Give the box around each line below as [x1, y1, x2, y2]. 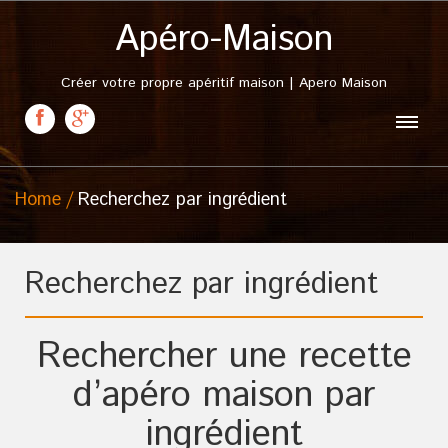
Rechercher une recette [36, 331, 412, 383]
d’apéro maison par [73, 370, 375, 422]
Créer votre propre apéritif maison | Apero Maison [61, 73, 387, 93]
